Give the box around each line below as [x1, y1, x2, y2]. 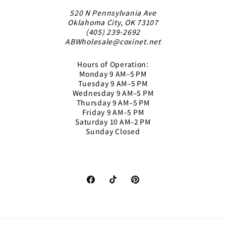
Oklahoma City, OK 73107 [68, 17, 158, 27]
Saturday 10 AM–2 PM [75, 116, 151, 127]
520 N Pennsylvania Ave [70, 7, 156, 18]
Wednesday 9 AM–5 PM [72, 87, 154, 98]
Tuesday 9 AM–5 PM [78, 78, 148, 88]
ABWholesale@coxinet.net [65, 36, 161, 46]
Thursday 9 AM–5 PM [76, 97, 150, 107]
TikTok [107, 180, 131, 191]
